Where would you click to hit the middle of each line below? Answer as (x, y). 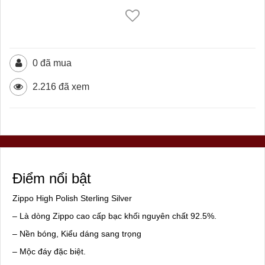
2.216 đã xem (60, 87)
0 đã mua (51, 63)
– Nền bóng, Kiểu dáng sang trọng (77, 234)
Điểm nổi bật (52, 179)
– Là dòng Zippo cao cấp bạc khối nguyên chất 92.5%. (114, 216)
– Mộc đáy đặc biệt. (49, 252)
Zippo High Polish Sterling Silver (72, 198)
